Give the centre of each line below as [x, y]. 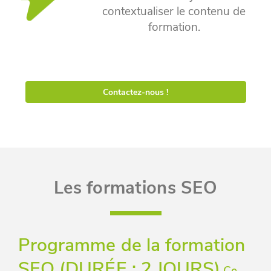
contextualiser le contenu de [174, 11]
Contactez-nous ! [135, 92]
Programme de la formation [132, 245]
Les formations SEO [135, 188]
